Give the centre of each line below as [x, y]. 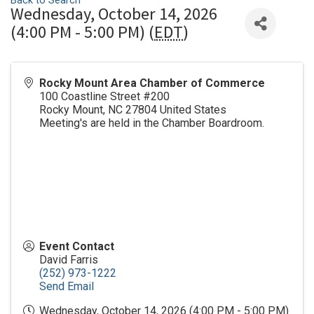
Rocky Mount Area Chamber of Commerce [152, 83]
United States [193, 110]
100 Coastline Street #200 [104, 97]
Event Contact [77, 247]
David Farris [69, 260]
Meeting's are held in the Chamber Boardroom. [152, 123]
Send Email [67, 287]
